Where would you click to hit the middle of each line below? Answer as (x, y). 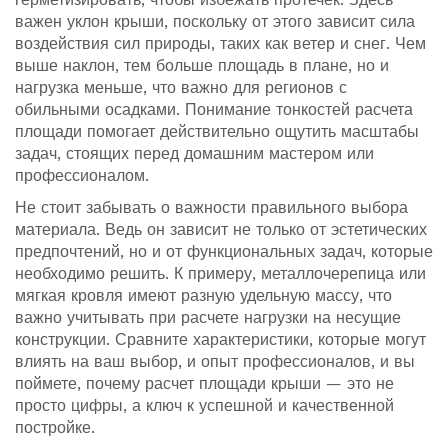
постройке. (55, 428)
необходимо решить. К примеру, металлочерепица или (220, 274)
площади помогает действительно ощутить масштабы (217, 132)
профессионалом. (82, 176)
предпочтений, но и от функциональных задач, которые (224, 252)
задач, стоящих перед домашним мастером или (194, 154)
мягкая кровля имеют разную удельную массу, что (203, 296)
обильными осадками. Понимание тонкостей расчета (214, 110)
